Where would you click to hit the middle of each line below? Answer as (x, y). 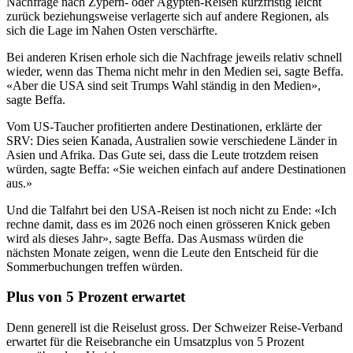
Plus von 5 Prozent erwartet (96, 297)
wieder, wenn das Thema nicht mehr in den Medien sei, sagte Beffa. (175, 71)
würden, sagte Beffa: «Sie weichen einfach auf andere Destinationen (176, 169)
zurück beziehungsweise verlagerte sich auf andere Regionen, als (167, 16)
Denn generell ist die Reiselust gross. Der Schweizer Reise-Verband (175, 327)
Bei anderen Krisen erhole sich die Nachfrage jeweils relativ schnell (174, 57)
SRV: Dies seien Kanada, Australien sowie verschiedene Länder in (172, 140)
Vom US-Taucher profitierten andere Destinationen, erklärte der (164, 126)
